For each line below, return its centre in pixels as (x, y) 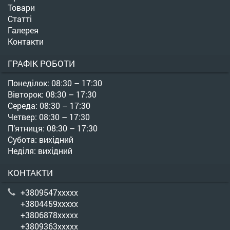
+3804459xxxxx (49, 203)
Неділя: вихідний (40, 150)
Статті (20, 18)
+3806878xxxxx (49, 215)
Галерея (23, 30)
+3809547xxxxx (49, 192)
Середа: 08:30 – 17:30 (49, 105)
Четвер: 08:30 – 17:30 (49, 117)
